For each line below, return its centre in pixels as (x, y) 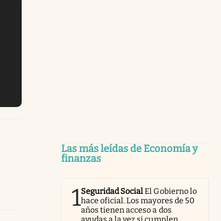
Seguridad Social (112, 191)
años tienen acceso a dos (126, 210)
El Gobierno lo (171, 191)
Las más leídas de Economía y (129, 148)
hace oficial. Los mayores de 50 (138, 200)
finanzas (81, 158)
